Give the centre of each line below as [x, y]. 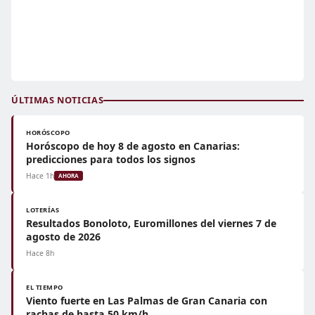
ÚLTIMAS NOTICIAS [58, 100]
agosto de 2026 [63, 237]
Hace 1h [40, 176]
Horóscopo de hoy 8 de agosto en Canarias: [133, 146]
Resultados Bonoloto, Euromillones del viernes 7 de [151, 223]
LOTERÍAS [43, 210]
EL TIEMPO [45, 287]
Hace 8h [40, 253]
